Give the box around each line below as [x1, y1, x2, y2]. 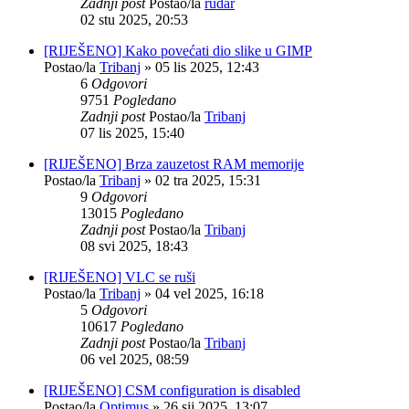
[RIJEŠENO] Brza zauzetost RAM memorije [44, 155, 304, 172]
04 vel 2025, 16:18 [155, 285, 264, 301]
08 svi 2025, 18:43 [80, 237, 188, 254]
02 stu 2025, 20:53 [80, 11, 188, 27]
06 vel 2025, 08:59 [80, 351, 189, 367]
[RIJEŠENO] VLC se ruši [44, 268, 195, 285]
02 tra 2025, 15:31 [155, 172, 261, 188]
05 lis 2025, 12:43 [155, 58, 259, 75]
